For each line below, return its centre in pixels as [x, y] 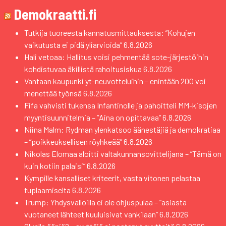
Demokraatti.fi [55, 14]
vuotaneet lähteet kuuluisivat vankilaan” [91, 214]
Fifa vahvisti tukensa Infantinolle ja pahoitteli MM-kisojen [121, 105]
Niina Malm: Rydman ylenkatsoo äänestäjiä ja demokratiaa [122, 129]
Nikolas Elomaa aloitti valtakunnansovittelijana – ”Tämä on [123, 154]
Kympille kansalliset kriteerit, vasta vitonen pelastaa [112, 178]
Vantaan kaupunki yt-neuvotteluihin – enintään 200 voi [115, 81]
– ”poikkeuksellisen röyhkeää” [73, 142]
